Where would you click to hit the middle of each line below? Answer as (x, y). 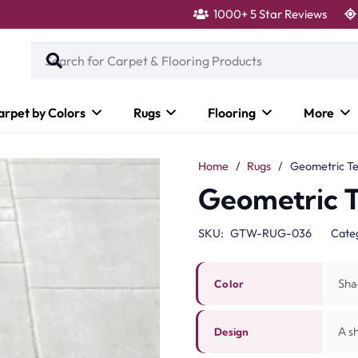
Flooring (232, 113)
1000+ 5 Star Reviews (270, 14)
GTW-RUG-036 (270, 233)
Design (232, 331)
